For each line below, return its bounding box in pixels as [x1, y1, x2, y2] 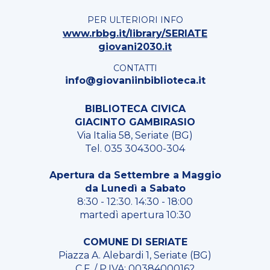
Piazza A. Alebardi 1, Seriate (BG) [58, 250, 212, 261]
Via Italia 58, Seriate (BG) [77, 130, 193, 141]
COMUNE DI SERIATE [83, 236, 187, 248]
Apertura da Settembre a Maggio [49, 169, 221, 181]
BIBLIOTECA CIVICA [84, 103, 186, 115]
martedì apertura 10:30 [79, 209, 191, 221]
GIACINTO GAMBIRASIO [75, 116, 195, 128]
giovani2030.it [98, 40, 172, 52]
